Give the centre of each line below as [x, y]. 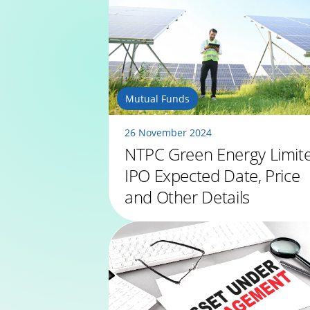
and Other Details [187, 197]
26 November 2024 [168, 133]
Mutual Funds [157, 99]
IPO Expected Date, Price [212, 176]
